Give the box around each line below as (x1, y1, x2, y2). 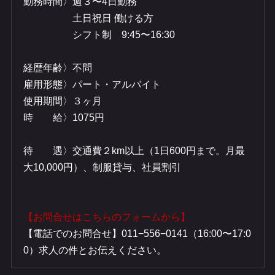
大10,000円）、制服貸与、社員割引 (23, 161, 182, 172)
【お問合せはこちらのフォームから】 (23, 211, 191, 222)
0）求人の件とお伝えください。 (23, 244, 167, 255)
